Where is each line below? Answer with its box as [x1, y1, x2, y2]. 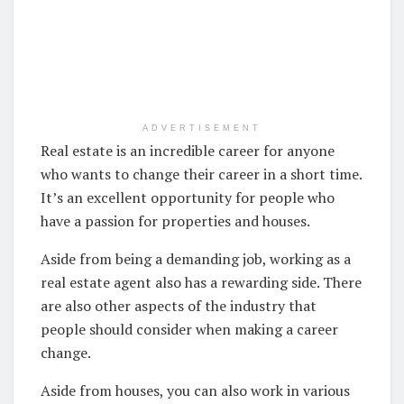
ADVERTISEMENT [142, 123, 262, 133]
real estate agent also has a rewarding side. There [41, 271, 362, 292]
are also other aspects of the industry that [41, 295, 317, 316]
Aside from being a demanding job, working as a [41, 248, 351, 269]
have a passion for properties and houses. [41, 210, 310, 231]
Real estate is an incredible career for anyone [41, 140, 335, 161]
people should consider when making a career [41, 318, 338, 339]
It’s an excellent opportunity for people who [41, 187, 335, 207]
